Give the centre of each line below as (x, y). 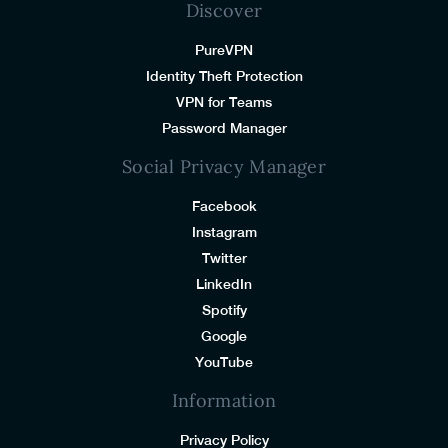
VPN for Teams (224, 101)
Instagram (224, 231)
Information (224, 400)
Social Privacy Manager (224, 166)
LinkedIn (224, 283)
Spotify (224, 309)
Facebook (224, 205)
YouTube (224, 361)
